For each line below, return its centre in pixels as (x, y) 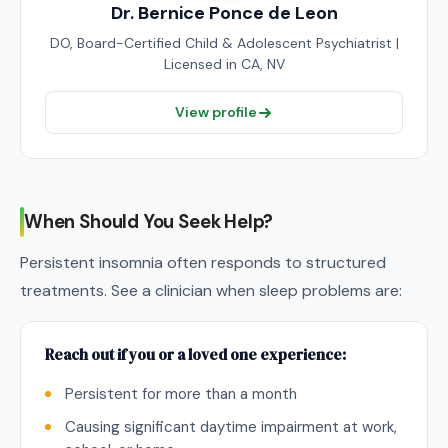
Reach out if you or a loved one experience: (195, 354)
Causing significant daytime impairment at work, (231, 427)
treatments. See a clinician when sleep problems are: (211, 290)
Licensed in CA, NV (224, 64)
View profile (216, 112)
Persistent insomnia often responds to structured (203, 262)
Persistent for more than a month (181, 394)
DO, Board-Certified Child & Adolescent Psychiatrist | (224, 43)
